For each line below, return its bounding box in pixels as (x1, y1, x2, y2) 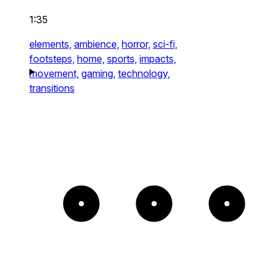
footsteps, (29, 52, 75, 65)
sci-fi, (153, 37, 177, 50)
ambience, (74, 37, 119, 50)
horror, (122, 37, 150, 50)
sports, (107, 52, 137, 65)
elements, (29, 37, 72, 50)
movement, (29, 67, 79, 80)
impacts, (139, 52, 176, 65)
